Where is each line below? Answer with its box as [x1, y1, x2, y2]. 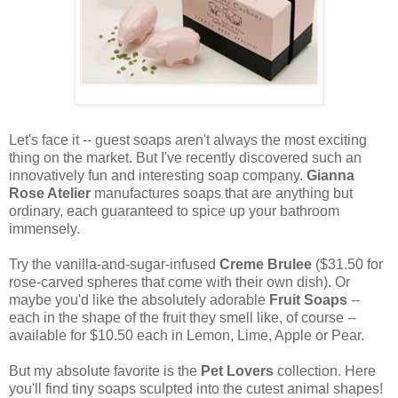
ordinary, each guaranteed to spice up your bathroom [9, 203, 339, 219]
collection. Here [277, 362, 376, 378]
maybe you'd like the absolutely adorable [9, 291, 269, 307]
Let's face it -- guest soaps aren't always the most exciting [9, 131, 367, 147]
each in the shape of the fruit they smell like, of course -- [9, 309, 356, 325]
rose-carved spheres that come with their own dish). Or [9, 274, 350, 290]
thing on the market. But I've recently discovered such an [9, 149, 362, 165]
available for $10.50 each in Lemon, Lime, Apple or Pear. [9, 327, 364, 343]
